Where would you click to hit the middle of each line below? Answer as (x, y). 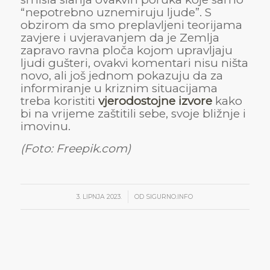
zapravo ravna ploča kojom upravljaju (126, 50)
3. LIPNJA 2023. (99, 196)
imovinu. (45, 126)
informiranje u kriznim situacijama (119, 88)
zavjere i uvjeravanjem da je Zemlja (120, 37)
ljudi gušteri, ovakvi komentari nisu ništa (134, 63)
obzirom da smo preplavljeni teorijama (131, 25)
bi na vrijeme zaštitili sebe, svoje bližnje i (133, 113)
